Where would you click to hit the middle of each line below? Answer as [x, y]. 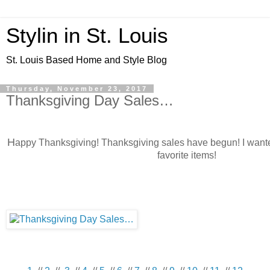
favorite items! [187, 155]
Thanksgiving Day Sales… [90, 100]
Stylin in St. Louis [87, 36]
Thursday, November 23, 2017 [77, 89]
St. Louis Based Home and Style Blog [86, 60]
